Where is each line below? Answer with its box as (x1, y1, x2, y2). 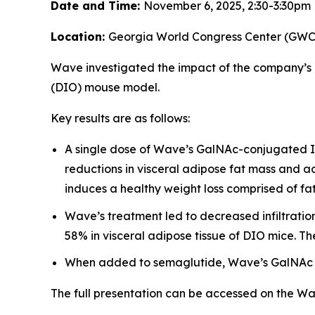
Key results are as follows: (51, 111, 190, 125)
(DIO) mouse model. (51, 80, 160, 94)
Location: (51, 30, 108, 44)
